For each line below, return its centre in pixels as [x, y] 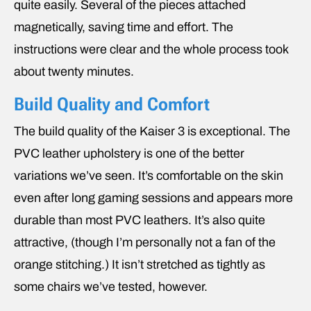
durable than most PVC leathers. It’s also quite [140, 220]
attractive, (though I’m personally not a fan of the [145, 242]
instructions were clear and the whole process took [151, 49]
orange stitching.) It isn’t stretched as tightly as [140, 264]
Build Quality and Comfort [112, 104]
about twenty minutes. [74, 71]
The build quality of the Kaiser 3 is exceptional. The [152, 131]
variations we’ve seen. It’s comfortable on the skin [149, 175]
